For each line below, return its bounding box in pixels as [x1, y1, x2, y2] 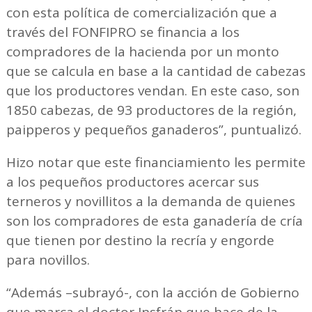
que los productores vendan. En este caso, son [6, 81, 299, 100]
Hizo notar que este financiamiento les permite [6, 153, 306, 171]
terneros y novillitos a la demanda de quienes [6, 192, 295, 210]
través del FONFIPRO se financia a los [6, 22, 240, 41]
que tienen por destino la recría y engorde [6, 231, 274, 249]
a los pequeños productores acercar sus [6, 172, 259, 191]
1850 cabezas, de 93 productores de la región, [6, 100, 297, 119]
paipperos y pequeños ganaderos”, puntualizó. [6, 120, 302, 139]
